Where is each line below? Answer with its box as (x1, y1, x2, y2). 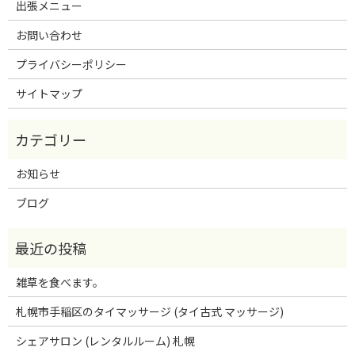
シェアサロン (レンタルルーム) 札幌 (15, 332, 195, 349)
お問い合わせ (15, 26, 82, 43)
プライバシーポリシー (15, 55, 127, 72)
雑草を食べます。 (15, 273, 104, 290)
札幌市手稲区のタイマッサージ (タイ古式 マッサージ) (15, 303, 284, 319)
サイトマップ (15, 85, 82, 101)
